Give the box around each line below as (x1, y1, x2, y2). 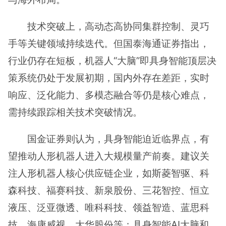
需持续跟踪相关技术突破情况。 (8, 106, 142, 119)
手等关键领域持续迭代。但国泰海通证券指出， (8, 37, 209, 50)
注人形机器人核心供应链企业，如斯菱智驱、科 (8, 167, 209, 180)
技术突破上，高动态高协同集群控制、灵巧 (27, 20, 210, 33)
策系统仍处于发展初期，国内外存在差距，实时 (8, 72, 209, 84)
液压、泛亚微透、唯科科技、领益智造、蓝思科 (8, 201, 209, 214)
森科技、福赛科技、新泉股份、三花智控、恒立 (8, 184, 209, 197)
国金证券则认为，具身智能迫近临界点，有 (27, 133, 210, 145)
